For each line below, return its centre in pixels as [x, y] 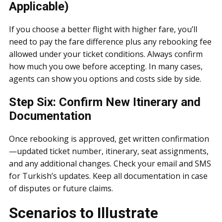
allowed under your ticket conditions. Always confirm [106, 54]
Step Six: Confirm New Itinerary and [105, 102]
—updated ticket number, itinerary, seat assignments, [109, 151]
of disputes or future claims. [61, 188]
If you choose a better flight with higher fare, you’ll [103, 29]
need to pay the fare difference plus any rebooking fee [110, 42]
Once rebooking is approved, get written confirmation [109, 139]
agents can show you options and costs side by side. [105, 79]
